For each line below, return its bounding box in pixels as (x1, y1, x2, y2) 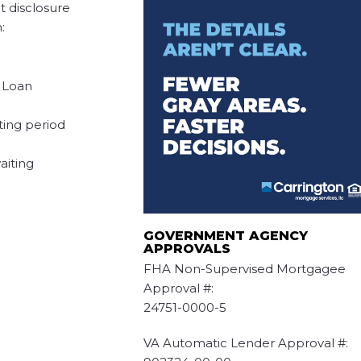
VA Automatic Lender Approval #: (143, 335, 348, 351)
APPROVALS (143, 241, 230, 257)
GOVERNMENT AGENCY (143, 228, 308, 244)
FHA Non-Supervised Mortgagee (143, 261, 346, 277)
